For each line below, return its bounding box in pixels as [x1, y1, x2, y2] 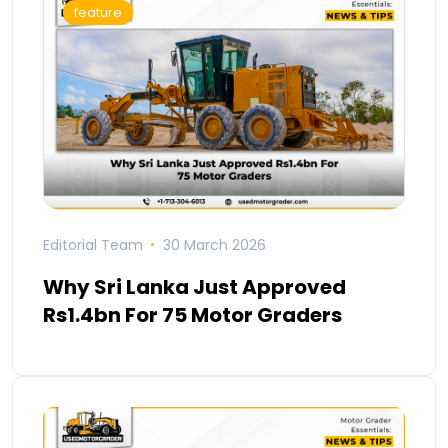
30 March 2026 [162, 234, 266, 255]
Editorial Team [43, 234, 143, 255]
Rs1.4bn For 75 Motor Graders [43, 300, 342, 329]
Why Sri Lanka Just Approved [43, 272, 346, 301]
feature [74, 2, 122, 22]
